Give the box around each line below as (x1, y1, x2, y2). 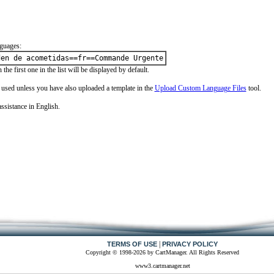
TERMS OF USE (107, 240, 157, 248)
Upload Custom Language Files (154, 84, 246, 92)
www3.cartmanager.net (135, 262, 190, 269)
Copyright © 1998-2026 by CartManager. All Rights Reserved (86, 249, 239, 256)
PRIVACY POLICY (162, 240, 218, 248)
